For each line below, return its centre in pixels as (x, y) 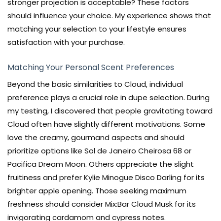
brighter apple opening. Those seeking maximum (97, 191)
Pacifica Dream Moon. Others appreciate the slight (101, 164)
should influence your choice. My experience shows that (109, 16)
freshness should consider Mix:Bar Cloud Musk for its (102, 204)
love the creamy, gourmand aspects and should (96, 138)
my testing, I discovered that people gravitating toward (110, 111)
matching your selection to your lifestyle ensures (97, 29)
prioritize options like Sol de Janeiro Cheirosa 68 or (99, 151)
